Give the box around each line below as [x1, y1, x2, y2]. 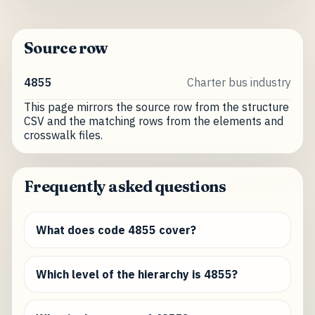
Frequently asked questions [23, 176, 226, 196]
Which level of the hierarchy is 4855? [35, 266, 238, 281]
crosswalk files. [23, 127, 103, 142]
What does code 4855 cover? [35, 223, 196, 238]
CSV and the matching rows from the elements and [23, 113, 283, 128]
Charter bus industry [187, 75, 292, 90]
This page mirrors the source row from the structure [23, 99, 289, 114]
